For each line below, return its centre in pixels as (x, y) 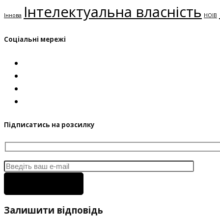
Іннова (13, 15)
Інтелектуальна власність (113, 12)
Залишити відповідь (54, 210)
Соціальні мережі (35, 39)
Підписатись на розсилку (49, 124)
